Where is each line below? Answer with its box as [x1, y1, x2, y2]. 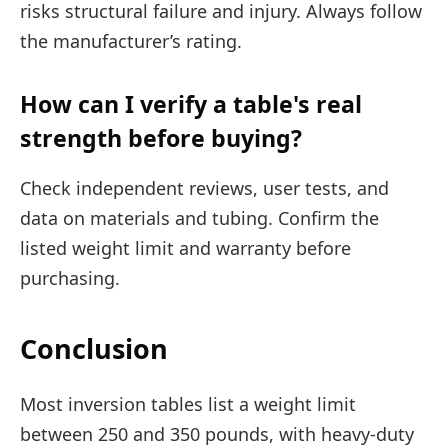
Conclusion [20, 330, 168, 368]
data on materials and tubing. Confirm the [20, 205, 379, 230]
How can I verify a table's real [20, 88, 362, 121]
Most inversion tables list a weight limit [20, 392, 356, 417]
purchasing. [20, 265, 120, 290]
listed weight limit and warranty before [20, 235, 351, 260]
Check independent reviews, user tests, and [20, 175, 389, 200]
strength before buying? [20, 122, 302, 155]
